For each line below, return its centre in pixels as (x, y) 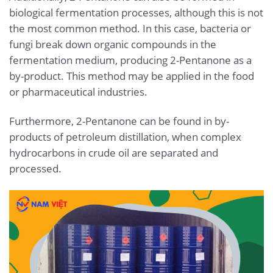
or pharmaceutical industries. (78, 91)
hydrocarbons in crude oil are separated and (114, 152)
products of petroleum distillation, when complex (125, 136)
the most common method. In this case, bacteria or (130, 28)
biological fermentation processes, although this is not (136, 12)
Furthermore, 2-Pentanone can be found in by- (119, 121)
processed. (35, 168)
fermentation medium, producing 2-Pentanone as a (130, 60)
